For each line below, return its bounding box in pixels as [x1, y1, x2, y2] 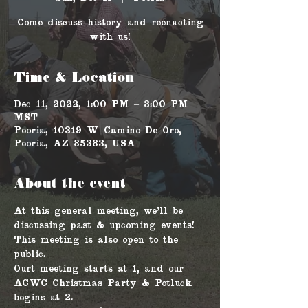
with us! [89, 32, 131, 43]
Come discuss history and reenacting [16, 18, 203, 28]
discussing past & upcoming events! [14, 221, 199, 231]
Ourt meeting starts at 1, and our [14, 264, 188, 274]
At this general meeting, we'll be [14, 206, 188, 217]
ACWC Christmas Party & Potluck [14, 278, 197, 289]
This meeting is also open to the [14, 235, 183, 245]
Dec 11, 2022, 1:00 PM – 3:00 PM [14, 100, 188, 110]
